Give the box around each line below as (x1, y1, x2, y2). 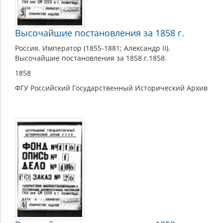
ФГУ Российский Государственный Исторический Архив (15, 83, 208, 93)
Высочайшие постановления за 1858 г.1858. (15, 53, 167, 63)
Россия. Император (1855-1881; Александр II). (15, 43, 170, 53)
